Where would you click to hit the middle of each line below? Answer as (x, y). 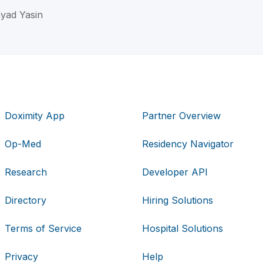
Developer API (175, 172)
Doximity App (35, 116)
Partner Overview (181, 116)
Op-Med (23, 144)
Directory (26, 200)
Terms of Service (43, 229)
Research (26, 172)
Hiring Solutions (177, 200)
